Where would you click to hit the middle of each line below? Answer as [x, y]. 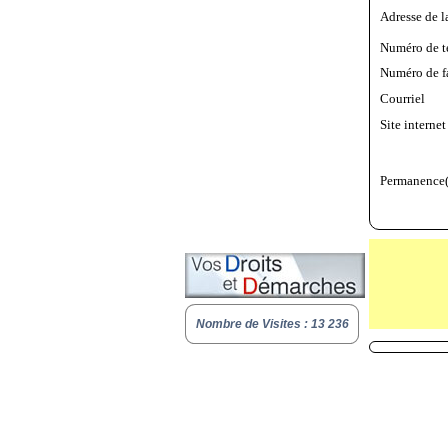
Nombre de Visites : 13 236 [272, 324]
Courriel [402, 98]
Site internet [413, 124]
